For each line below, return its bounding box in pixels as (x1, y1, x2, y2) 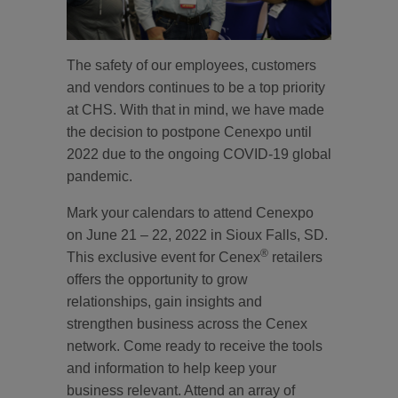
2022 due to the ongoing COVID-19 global (67, 147, 331, 162)
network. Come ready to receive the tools (67, 338, 322, 354)
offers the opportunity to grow (67, 272, 248, 287)
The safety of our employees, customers (67, 58, 316, 73)
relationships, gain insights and (67, 294, 262, 309)
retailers (268, 250, 322, 265)
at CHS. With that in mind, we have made (67, 102, 324, 117)
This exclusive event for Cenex (67, 250, 260, 265)
